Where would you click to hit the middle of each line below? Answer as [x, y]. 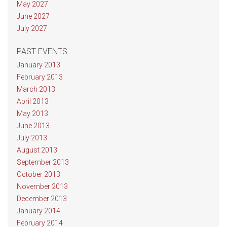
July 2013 [32, 138]
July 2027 [32, 28]
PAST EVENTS [42, 51]
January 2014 [39, 211]
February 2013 [40, 77]
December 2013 [42, 199]
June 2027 [33, 16]
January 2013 [39, 65]
